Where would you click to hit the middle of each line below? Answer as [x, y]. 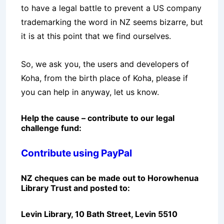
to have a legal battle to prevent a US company [111, 8]
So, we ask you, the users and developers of [105, 64]
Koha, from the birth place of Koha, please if [104, 78]
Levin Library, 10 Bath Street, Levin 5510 [99, 214]
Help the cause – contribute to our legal [98, 118]
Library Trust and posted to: [75, 188]
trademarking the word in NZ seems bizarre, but [112, 22]
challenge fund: [51, 128]
